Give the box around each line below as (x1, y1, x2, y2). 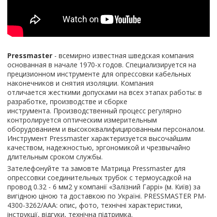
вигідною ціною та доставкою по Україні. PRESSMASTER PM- (7, 191, 206, 201)
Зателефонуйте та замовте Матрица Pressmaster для (7, 164, 186, 173)
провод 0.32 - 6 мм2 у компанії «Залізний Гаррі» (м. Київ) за (7, 182, 201, 192)
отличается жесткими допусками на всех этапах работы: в (7, 88, 202, 97)
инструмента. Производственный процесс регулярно (7, 106, 182, 116)
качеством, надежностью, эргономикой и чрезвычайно (7, 143, 190, 153)
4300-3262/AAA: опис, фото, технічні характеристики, (7, 201, 183, 210)
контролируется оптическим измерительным (7, 115, 157, 125)
